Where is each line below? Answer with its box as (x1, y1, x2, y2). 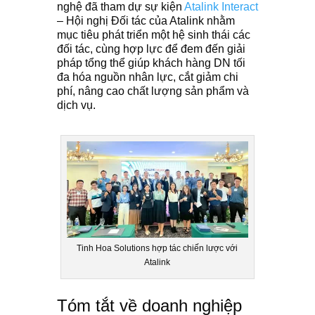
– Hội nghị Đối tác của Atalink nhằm (56, 15, 235, 27)
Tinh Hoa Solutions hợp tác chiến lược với (77, 243, 238, 254)
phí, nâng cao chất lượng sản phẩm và (56, 85, 249, 97)
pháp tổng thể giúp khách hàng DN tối (56, 57, 245, 69)
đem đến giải (180, 43, 245, 55)
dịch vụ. (56, 99, 96, 111)
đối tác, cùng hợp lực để (56, 43, 178, 55)
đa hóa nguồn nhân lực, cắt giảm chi (56, 71, 238, 83)
